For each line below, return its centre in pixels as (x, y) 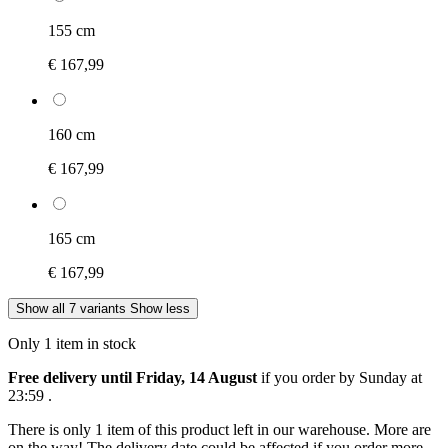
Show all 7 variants (71, 308)
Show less (160, 308)
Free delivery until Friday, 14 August (132, 377)
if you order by (308, 377)
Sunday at (390, 377)
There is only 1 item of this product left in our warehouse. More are (219, 429)
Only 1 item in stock (72, 343)
